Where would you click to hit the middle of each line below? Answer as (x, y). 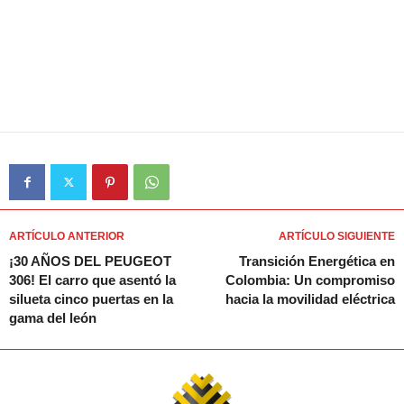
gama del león (53, 318)
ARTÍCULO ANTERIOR (67, 237)
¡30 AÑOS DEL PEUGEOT (90, 262)
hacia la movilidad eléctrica (310, 299)
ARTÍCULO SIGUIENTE (337, 237)
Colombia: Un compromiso (310, 280)
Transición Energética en (317, 262)
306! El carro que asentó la (92, 280)
